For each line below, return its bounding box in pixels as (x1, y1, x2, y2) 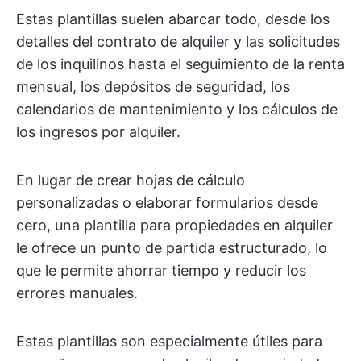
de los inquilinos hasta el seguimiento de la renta (16, 56, 345, 73)
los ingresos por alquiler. (16, 123, 180, 140)
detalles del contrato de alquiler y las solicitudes (16, 33, 340, 50)
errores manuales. (16, 284, 138, 301)
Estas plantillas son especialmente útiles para (16, 333, 322, 350)
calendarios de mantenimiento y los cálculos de (16, 101, 338, 118)
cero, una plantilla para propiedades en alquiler (16, 217, 333, 234)
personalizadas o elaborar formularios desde (16, 194, 318, 211)
